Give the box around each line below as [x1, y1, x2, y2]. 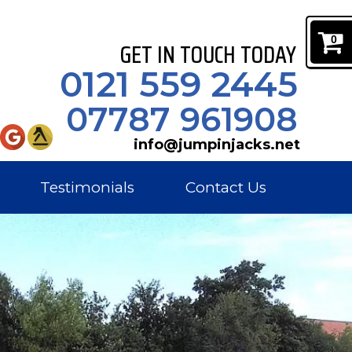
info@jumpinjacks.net [133, 135, 300, 153]
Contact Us [185, 178, 266, 197]
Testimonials [40, 178, 135, 197]
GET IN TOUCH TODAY [119, 35, 296, 73]
